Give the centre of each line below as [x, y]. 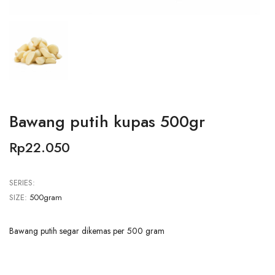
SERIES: [22, 182]
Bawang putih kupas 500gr [107, 121]
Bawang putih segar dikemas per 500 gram [87, 230]
